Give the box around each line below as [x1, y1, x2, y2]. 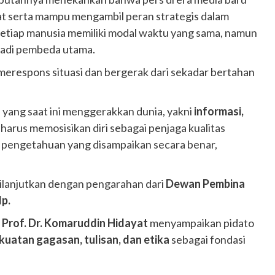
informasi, [194, 104, 244, 118]
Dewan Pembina [166, 176, 245, 190]
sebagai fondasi [169, 232, 246, 246]
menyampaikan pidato [148, 215, 254, 230]
